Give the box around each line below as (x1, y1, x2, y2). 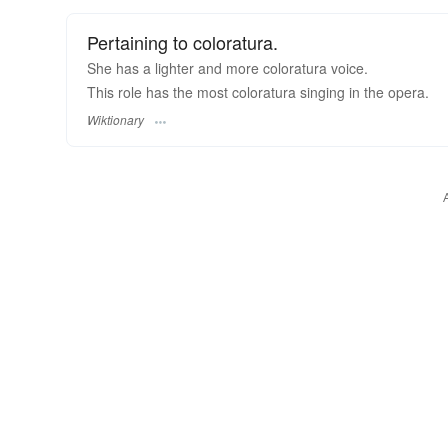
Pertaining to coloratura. (87, 28, 278, 55)
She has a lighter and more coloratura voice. (87, 57, 368, 78)
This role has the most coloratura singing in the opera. (87, 81, 429, 102)
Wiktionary (87, 111, 144, 129)
